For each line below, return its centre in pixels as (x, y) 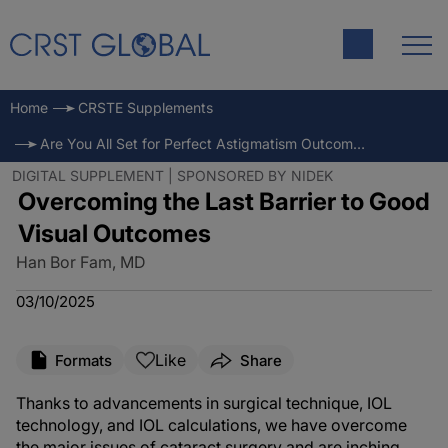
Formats (83, 360)
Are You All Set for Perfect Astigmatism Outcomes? (359, 143)
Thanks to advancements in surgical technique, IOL (204, 403)
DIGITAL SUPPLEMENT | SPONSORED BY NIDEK (172, 175)
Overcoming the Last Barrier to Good (223, 201)
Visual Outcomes (114, 233)
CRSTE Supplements (145, 107)
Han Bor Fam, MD (81, 262)
